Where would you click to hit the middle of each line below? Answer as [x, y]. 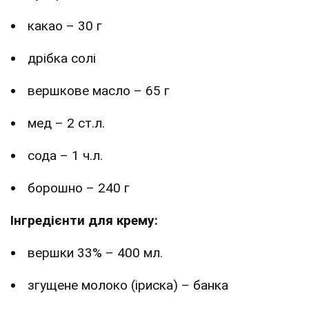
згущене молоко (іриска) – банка [128, 286]
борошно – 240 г [79, 188]
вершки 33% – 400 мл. [95, 253]
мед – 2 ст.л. [66, 123]
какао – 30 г [65, 26]
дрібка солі [62, 59]
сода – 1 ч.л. [65, 156]
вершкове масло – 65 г [99, 91]
